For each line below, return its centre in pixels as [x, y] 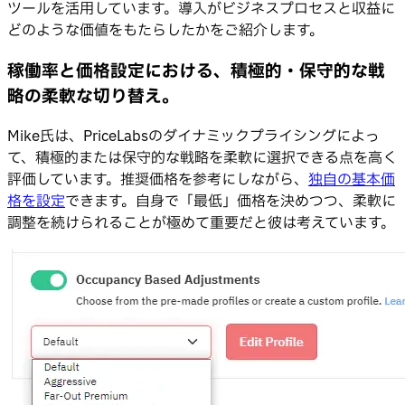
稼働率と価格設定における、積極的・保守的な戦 [196, 71]
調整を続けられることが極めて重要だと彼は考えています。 [201, 224]
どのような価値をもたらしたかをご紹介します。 [165, 30]
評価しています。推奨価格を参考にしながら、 [158, 180]
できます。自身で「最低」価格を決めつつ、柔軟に [231, 202]
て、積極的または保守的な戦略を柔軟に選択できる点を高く [202, 159]
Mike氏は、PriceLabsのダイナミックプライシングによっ [193, 137]
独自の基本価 [352, 180]
